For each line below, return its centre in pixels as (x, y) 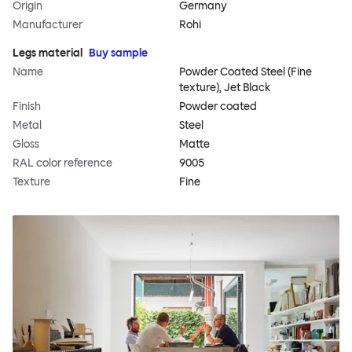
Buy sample (118, 53)
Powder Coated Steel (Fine (246, 72)
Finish (27, 107)
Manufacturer (48, 25)
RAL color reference (62, 163)
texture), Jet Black (225, 88)
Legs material (48, 53)
